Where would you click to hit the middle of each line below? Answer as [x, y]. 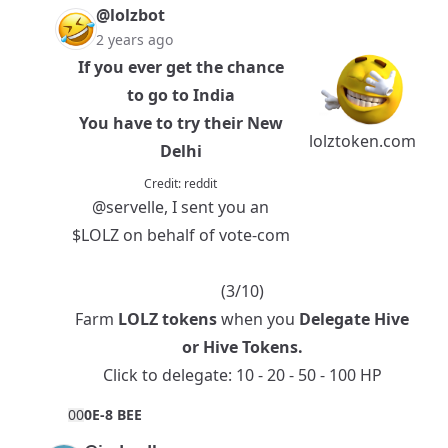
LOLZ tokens [167, 319]
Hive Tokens [250, 347]
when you [258, 319]
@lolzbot [130, 15]
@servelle [128, 207]
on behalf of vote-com [204, 235]
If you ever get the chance [180, 67]
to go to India [180, 95]
